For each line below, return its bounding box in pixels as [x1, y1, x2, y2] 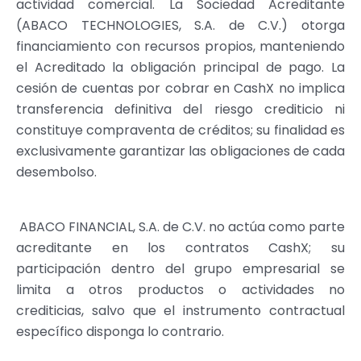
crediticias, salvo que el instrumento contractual [16, 301, 345, 320]
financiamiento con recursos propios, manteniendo [16, 36, 345, 56]
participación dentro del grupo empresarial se [16, 259, 345, 278]
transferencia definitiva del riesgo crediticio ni [16, 99, 345, 118]
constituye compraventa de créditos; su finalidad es [16, 120, 345, 139]
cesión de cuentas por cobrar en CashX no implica [16, 78, 345, 98]
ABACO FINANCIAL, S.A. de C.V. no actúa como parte [19, 217, 345, 236]
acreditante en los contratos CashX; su [16, 238, 345, 257]
